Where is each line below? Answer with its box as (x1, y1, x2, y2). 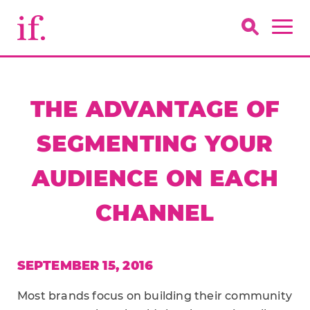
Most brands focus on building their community (17, 289, 293, 302)
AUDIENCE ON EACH (31, 165, 279, 192)
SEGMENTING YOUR (37, 130, 273, 157)
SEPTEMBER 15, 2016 (17, 258, 153, 273)
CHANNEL (95, 199, 215, 226)
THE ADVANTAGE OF (30, 95, 280, 122)
